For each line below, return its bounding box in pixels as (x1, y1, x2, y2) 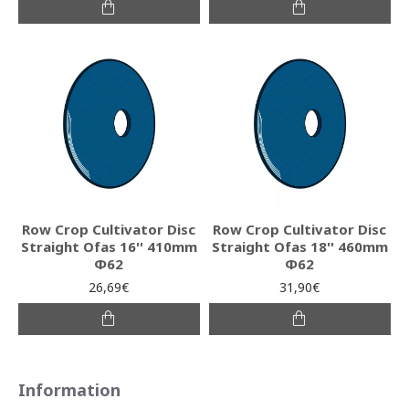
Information (18, 379, 121, 401)
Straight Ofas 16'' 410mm (20, 236, 197, 256)
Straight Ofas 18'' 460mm (211, 236, 388, 256)
